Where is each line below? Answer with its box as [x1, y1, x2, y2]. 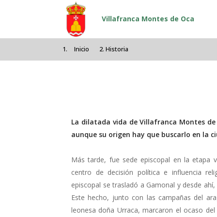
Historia [105, 45, 128, 54]
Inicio [74, 45, 90, 54]
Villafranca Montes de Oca [101, 14, 194, 24]
